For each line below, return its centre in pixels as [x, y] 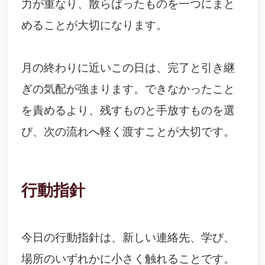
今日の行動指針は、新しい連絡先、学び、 [128, 237]
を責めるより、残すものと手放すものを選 [128, 110]
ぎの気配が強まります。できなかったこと [128, 89]
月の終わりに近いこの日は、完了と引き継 [128, 68]
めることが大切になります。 [95, 25]
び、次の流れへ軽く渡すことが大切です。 [128, 132]
